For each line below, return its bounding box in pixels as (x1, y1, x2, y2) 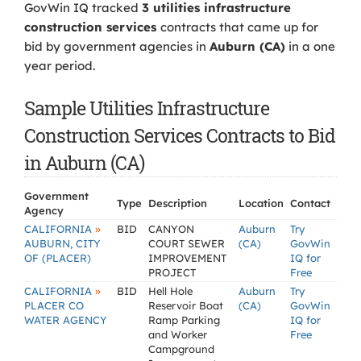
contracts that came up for (160, 19, 318, 35)
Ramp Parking (148, 313, 220, 326)
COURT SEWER (148, 237, 225, 250)
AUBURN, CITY (24, 237, 101, 250)
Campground (148, 342, 214, 355)
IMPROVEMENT (148, 251, 226, 264)
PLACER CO (24, 299, 84, 312)
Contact (290, 197, 330, 210)
